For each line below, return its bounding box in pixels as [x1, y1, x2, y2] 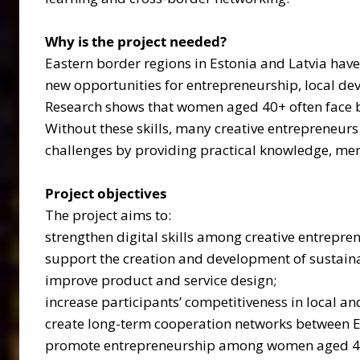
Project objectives [45, 183, 166, 202]
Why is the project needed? [45, 31, 227, 51]
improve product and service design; [45, 270, 276, 289]
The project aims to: [45, 205, 171, 224]
